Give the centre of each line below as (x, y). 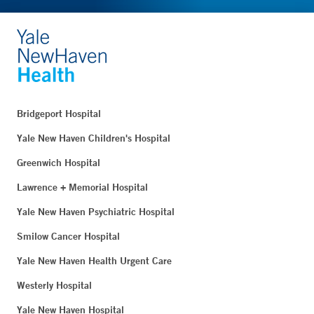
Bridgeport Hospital (59, 114)
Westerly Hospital (54, 286)
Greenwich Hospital (59, 163)
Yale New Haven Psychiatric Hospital (96, 212)
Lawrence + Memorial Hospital (82, 187)
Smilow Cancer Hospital (68, 237)
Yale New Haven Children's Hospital (94, 138)
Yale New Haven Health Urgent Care (94, 261)
